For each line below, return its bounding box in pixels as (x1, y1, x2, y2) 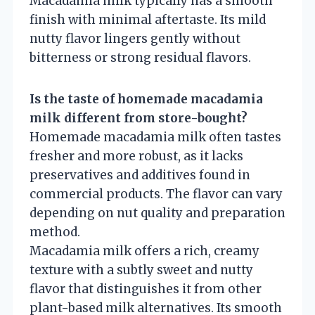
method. (30, 224, 80, 240)
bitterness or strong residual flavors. (30, 49, 251, 65)
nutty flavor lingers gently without (30, 30, 240, 46)
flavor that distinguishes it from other (30, 281, 262, 297)
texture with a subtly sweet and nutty (30, 262, 253, 278)
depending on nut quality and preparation (30, 205, 285, 221)
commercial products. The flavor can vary (30, 186, 283, 202)
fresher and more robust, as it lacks (30, 148, 243, 164)
